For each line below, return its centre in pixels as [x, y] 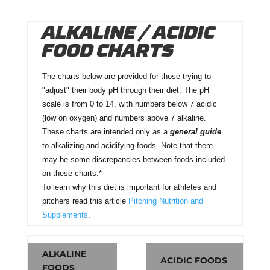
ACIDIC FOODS [193, 260]
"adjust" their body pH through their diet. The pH [125, 90]
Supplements [65, 215]
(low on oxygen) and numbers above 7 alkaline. [124, 118]
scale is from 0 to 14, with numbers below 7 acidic [129, 104]
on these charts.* [72, 173]
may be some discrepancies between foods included [133, 159]
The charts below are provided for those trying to [126, 76]
